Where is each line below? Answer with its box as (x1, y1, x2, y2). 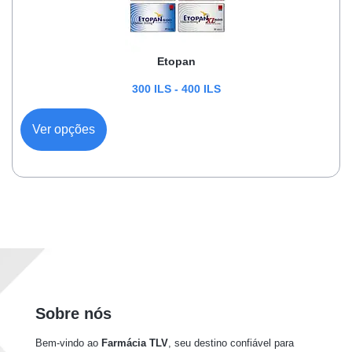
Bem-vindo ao (35, 337, 101, 349)
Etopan (156, 54, 196, 68)
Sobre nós (35, 305, 112, 322)
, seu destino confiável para (168, 337, 294, 349)
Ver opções (32, 123, 95, 136)
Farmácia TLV (101, 337, 168, 349)
